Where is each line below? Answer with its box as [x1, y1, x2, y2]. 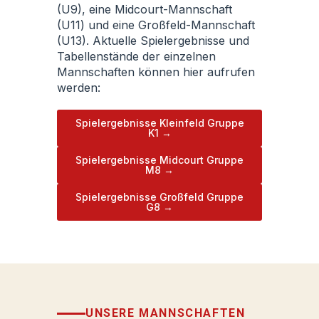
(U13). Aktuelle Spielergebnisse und [57, 33, 249, 48]
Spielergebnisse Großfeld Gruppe [75, 191, 244, 203]
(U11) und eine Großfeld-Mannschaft [57, 18, 255, 32]
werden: [57, 80, 100, 95]
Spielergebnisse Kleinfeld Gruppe [75, 117, 244, 129]
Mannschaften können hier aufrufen [57, 65, 255, 79]
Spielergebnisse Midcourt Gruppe [75, 154, 244, 166]
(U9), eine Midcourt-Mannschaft [57, 2, 232, 16]
